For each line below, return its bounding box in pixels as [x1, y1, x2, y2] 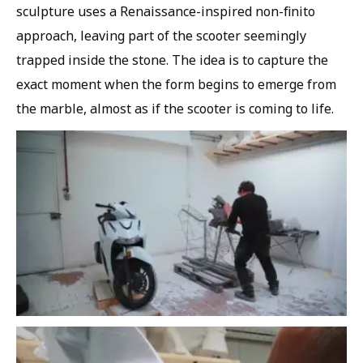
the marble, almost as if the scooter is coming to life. [16, 99, 334, 117]
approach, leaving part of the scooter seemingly [16, 26, 306, 45]
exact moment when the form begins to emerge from [16, 75, 336, 93]
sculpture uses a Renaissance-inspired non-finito [16, 2, 315, 20]
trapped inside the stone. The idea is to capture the [16, 50, 328, 69]
